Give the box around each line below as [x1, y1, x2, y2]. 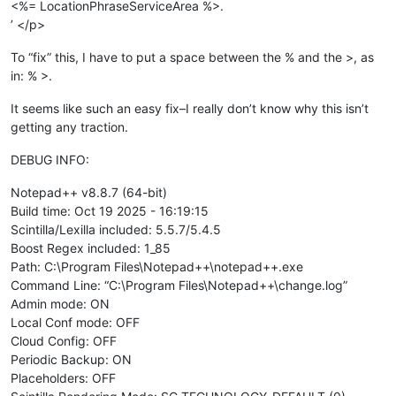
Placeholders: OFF [11, 369, 116, 385]
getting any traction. [11, 118, 128, 134]
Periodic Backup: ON [11, 351, 132, 367]
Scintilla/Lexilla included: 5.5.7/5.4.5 [11, 221, 221, 237]
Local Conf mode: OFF [11, 314, 140, 330]
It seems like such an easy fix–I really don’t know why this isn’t [11, 100, 369, 116]
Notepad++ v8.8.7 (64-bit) [11, 184, 167, 200]
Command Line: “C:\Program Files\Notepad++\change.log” [11, 277, 347, 293]
